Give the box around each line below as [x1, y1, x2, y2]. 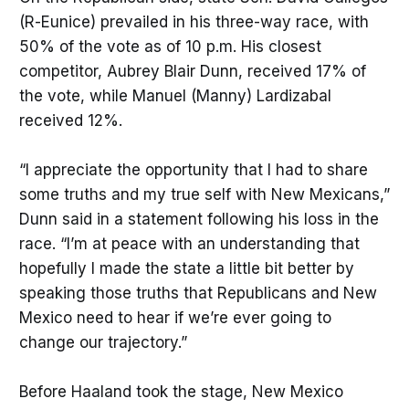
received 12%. [18, 110, 127, 130]
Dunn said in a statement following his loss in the [18, 210, 379, 229]
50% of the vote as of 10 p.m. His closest [18, 37, 321, 56]
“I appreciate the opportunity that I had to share [18, 161, 368, 180]
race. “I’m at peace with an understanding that [18, 235, 360, 254]
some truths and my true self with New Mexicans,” [18, 185, 390, 204]
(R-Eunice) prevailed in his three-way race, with [18, 12, 369, 31]
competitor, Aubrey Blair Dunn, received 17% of [18, 61, 366, 80]
